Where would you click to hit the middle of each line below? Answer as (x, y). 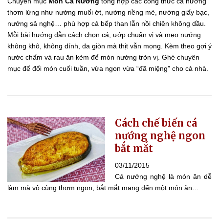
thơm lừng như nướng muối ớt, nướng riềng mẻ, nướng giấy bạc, (108, 12)
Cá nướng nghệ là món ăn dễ (163, 176)
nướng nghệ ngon (160, 135)
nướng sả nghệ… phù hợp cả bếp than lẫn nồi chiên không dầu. (107, 23)
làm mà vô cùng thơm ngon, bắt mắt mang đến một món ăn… (103, 187)
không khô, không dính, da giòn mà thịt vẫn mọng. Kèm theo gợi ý (109, 46)
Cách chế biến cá (156, 123)
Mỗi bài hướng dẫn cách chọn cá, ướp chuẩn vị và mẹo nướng (104, 34)
